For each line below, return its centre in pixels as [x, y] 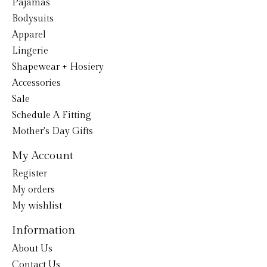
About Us [32, 249]
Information [44, 230]
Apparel [29, 35]
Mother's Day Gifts [52, 131]
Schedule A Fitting [52, 115]
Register [30, 174]
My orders [33, 190]
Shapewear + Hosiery [58, 67]
